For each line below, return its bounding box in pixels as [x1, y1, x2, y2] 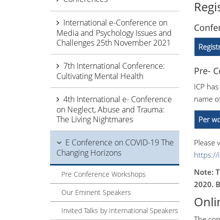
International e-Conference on [63, 17, 167, 28]
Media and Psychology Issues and [56, 27, 172, 39]
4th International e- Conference [63, 94, 172, 105]
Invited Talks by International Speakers [61, 206, 178, 216]
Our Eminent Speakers [61, 188, 131, 197]
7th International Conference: [63, 60, 165, 72]
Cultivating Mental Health [56, 71, 143, 82]
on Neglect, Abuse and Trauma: [56, 104, 165, 115]
